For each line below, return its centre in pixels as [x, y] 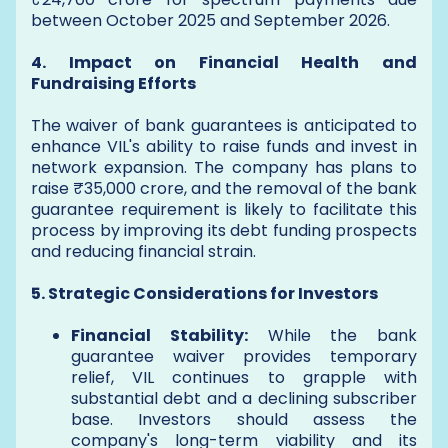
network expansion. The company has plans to [224, 167]
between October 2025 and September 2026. [210, 20]
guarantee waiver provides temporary [244, 356]
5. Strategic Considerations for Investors [204, 293]
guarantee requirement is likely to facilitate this [224, 209]
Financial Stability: [159, 335]
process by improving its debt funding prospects [224, 230]
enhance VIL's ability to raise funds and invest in [224, 146]
